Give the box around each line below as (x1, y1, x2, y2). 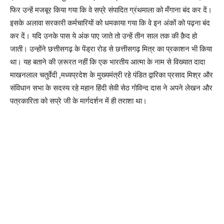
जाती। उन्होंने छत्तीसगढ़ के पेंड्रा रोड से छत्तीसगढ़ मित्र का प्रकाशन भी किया (10, 44, 212, 53)
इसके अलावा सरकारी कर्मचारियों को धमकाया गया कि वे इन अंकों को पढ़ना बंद (10, 18, 210, 27)
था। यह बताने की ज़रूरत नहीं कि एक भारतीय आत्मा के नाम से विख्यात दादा (10, 57, 205, 66)
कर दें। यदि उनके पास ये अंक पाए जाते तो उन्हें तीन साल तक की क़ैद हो (10, 31, 197, 40)
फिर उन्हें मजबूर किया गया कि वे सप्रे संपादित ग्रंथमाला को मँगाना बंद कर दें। (10, 5, 212, 14)
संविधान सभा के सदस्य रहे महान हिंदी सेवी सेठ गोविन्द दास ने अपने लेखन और (10, 83, 212, 92)
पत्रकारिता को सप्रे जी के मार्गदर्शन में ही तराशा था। (10, 96, 147, 105)
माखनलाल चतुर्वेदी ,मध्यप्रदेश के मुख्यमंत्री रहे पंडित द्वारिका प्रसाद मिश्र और (10, 70, 213, 79)
